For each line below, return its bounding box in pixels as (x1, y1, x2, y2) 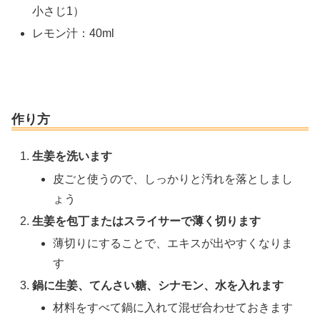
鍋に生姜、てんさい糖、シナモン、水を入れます (32, 279, 284, 292)
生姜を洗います (32, 150, 113, 163)
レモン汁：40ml (32, 26, 115, 39)
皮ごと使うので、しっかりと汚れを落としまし (53, 172, 294, 185)
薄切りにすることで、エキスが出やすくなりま (53, 236, 294, 249)
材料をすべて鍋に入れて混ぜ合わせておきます (53, 301, 294, 314)
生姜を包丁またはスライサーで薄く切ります (32, 214, 261, 227)
